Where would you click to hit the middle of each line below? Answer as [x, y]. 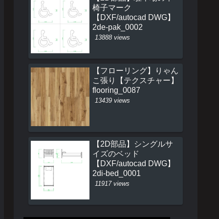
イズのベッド [116, 153]
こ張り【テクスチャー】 [135, 81]
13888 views [112, 37]
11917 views [112, 183]
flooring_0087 [116, 90]
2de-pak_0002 [118, 27]
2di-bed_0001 [117, 173]
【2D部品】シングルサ [133, 144]
